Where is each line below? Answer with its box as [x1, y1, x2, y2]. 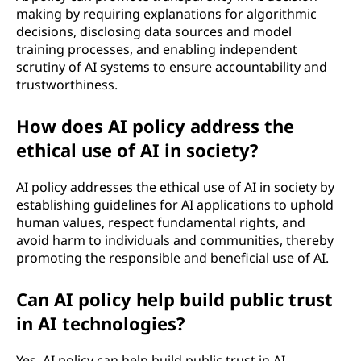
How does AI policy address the [16, 113, 294, 138]
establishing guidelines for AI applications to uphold [16, 195, 334, 214]
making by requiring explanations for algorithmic [16, 4, 317, 23]
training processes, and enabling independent [16, 39, 297, 58]
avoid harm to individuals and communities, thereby [16, 230, 334, 249]
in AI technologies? [16, 310, 185, 335]
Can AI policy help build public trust [16, 286, 333, 311]
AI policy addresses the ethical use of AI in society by [16, 177, 334, 196]
